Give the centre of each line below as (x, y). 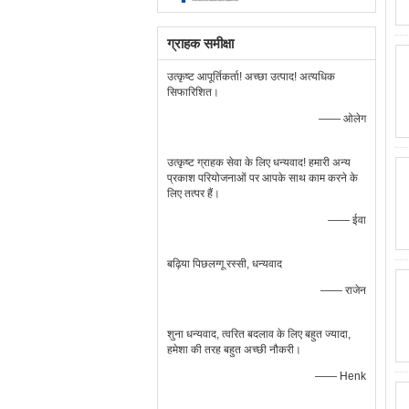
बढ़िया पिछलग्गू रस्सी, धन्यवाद (225, 264)
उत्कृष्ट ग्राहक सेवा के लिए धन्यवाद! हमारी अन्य (259, 163)
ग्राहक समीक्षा (200, 43)
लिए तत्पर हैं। (194, 194)
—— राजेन (343, 290)
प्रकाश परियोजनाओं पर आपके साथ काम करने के (262, 178)
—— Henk (341, 376)
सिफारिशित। (193, 92)
